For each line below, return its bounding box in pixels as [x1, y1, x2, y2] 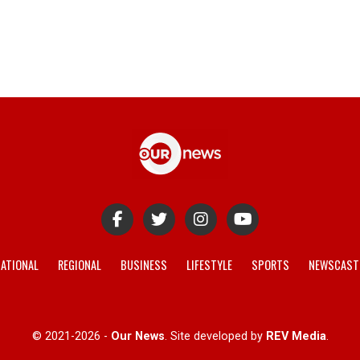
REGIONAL [58, 256, 101, 273]
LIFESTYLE [186, 256, 232, 273]
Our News [110, 329, 165, 343]
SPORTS [252, 256, 289, 273]
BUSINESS [121, 256, 167, 273]
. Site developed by [164, 329, 266, 343]
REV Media [265, 329, 326, 343]
